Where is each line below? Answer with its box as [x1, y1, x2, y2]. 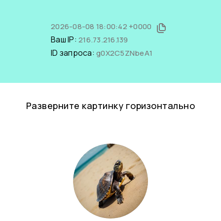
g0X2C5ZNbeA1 [96, 48, 152, 58]
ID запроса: [51, 47, 96, 58]
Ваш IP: [51, 34, 78, 45]
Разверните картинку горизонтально [26, 100, 195, 111]
